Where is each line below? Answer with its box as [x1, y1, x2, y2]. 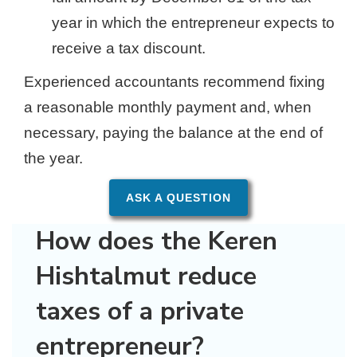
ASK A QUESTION [126, 191, 231, 204]
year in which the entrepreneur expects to [52, 14, 335, 31]
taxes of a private [36, 294, 244, 328]
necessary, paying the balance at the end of [24, 124, 323, 141]
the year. [24, 150, 83, 167]
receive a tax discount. [52, 40, 206, 57]
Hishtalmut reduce [36, 259, 257, 293]
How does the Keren [36, 224, 277, 258]
